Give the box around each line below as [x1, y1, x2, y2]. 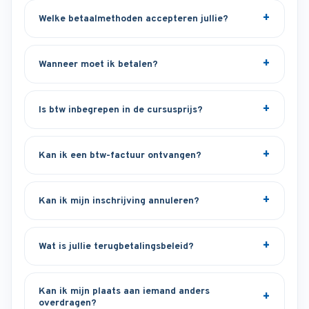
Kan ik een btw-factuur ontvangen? [39, 149, 201, 161]
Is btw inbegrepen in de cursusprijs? [39, 103, 203, 116]
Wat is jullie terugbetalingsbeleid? [39, 240, 194, 252]
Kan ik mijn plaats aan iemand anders [39, 286, 210, 297]
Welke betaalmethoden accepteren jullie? [39, 12, 228, 25]
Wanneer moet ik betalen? [39, 58, 158, 70]
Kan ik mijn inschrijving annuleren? [39, 195, 199, 207]
